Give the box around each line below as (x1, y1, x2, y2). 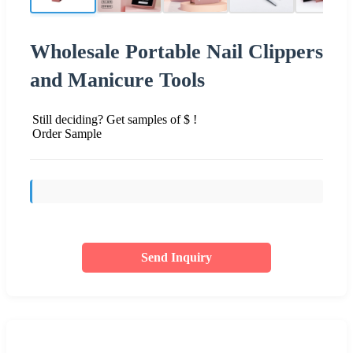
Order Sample (32, 126, 102, 140)
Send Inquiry (141, 250, 212, 264)
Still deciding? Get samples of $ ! (32, 112, 197, 126)
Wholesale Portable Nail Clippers (30, 39, 323, 63)
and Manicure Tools (30, 68, 205, 91)
